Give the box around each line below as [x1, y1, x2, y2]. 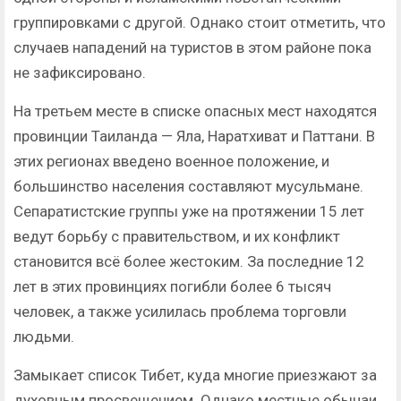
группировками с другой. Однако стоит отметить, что [13, 13, 386, 32]
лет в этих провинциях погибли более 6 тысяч [13, 277, 331, 296]
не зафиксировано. [13, 64, 146, 82]
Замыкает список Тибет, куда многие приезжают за [13, 366, 377, 385]
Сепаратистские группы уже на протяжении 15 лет [13, 202, 364, 221]
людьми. [13, 328, 74, 346]
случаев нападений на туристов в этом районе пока [13, 38, 371, 57]
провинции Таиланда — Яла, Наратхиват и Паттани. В [13, 127, 375, 146]
